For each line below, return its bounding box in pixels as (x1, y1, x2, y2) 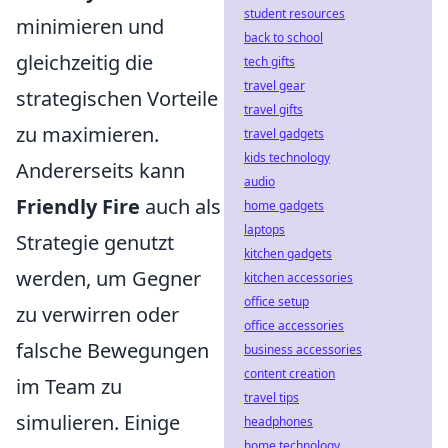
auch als (140, 193, 221, 220)
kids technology (244, 149, 330, 166)
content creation (244, 365, 335, 382)
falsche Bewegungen (16, 337, 209, 364)
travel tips (244, 389, 299, 406)
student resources (244, 5, 345, 22)
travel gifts (244, 101, 303, 118)
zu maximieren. (16, 121, 159, 148)
